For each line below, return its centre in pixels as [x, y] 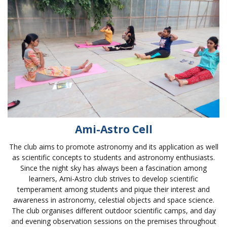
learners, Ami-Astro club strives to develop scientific [113, 178]
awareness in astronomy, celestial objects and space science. [113, 200]
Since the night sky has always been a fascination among [113, 168]
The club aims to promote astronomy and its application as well [113, 146]
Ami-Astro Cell [113, 129]
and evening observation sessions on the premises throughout [113, 221]
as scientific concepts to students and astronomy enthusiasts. [113, 157]
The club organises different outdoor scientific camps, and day [113, 210]
